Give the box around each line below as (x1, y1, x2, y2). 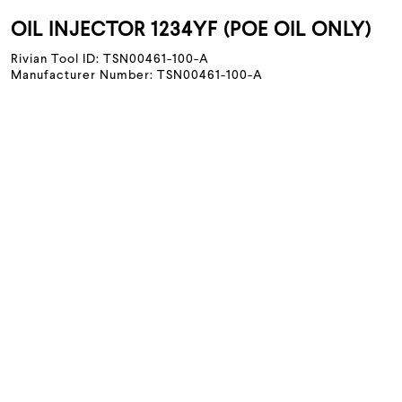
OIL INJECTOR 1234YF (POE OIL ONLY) (11, 21, 371, 40)
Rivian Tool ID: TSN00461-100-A (11, 53, 209, 66)
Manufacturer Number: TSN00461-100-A (11, 69, 263, 82)
